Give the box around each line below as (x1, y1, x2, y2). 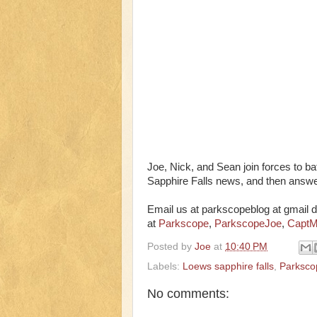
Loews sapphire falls (183, 260, 274, 272)
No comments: (147, 286, 229, 301)
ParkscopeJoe (214, 218, 282, 229)
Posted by (147, 241, 195, 252)
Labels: (147, 260, 183, 272)
